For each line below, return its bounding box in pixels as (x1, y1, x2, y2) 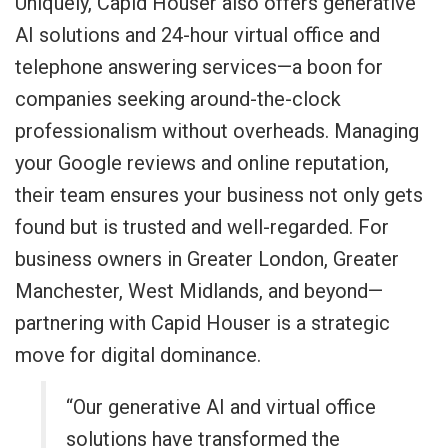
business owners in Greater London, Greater (15, 247, 399, 271)
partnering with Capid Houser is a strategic (15, 311, 390, 335)
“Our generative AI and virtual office (66, 395, 377, 419)
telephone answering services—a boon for (15, 55, 383, 79)
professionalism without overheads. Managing (15, 119, 419, 143)
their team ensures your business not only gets (15, 183, 423, 207)
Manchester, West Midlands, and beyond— (15, 279, 383, 303)
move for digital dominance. (15, 343, 261, 367)
